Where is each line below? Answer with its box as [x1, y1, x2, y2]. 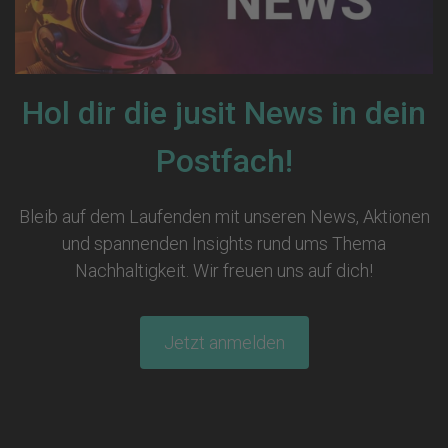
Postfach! [155, 141, 293, 180]
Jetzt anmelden [163, 331, 285, 353]
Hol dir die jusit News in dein [22, 93, 426, 132]
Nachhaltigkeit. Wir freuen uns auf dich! [75, 259, 373, 281]
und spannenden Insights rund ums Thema [62, 232, 386, 254]
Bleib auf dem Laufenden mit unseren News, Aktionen [18, 205, 430, 227]
